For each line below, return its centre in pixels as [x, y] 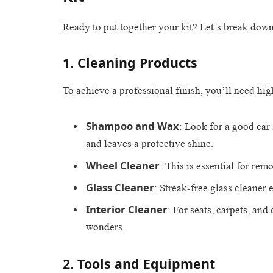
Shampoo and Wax [133, 126]
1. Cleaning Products [130, 63]
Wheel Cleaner [123, 165]
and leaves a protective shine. [150, 144]
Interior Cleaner [127, 210]
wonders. [105, 227]
